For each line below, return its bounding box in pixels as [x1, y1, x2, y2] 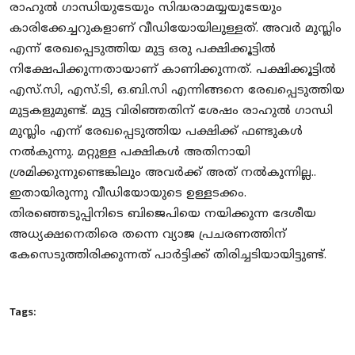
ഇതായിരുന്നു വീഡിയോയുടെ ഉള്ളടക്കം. [10, 186, 246, 202]
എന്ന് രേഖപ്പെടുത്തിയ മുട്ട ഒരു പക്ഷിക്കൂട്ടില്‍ [10, 42, 276, 58]
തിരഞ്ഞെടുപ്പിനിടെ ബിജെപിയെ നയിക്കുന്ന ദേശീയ [10, 207, 316, 223]
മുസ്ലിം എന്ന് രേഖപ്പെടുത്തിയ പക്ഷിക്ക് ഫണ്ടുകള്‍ [10, 124, 303, 140]
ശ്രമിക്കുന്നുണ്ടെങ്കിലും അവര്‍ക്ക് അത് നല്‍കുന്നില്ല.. [10, 166, 316, 181]
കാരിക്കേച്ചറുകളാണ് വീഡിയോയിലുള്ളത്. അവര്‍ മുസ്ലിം [10, 21, 342, 37]
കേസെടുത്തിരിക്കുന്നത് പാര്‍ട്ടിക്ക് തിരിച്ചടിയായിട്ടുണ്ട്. [10, 248, 326, 264]
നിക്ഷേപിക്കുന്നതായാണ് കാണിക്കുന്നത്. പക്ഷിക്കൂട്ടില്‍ [10, 63, 336, 78]
